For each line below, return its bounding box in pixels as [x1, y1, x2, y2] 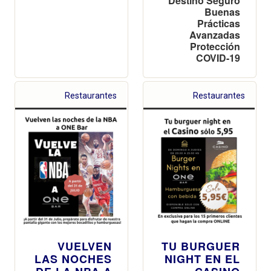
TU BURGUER [162, 238, 240, 254]
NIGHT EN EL [165, 250, 240, 267]
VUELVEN [57, 238, 112, 254]
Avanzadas [189, 27, 240, 42]
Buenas [204, 4, 240, 19]
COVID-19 [196, 50, 240, 65]
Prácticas [197, 16, 240, 30]
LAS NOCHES [34, 250, 112, 267]
